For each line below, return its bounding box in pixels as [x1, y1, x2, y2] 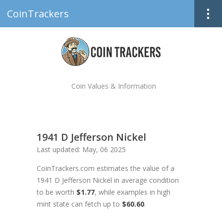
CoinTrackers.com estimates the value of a [37, 164, 174, 173]
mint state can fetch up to [37, 199, 122, 209]
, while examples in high [95, 187, 170, 197]
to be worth [37, 187, 76, 197]
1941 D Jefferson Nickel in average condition [37, 175, 179, 185]
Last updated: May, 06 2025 [37, 145, 126, 154]
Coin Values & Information [71, 81, 156, 91]
